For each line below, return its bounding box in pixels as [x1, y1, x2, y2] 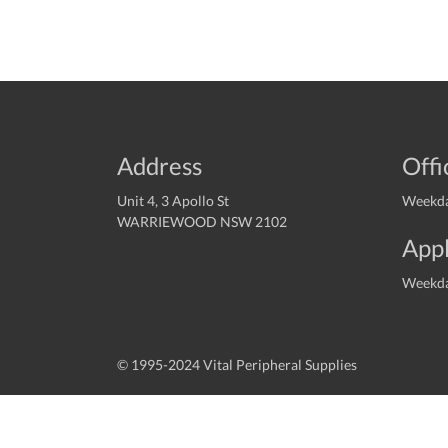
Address [117, 150, 202, 180]
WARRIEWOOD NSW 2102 [117, 212, 287, 230]
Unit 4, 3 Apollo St [117, 191, 229, 209]
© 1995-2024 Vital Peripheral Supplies [117, 355, 357, 373]
